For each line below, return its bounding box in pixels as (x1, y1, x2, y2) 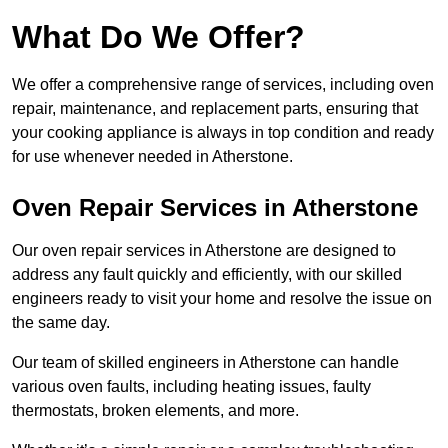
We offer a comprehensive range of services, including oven (12, 76, 434, 94)
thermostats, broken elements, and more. (12, 402, 303, 420)
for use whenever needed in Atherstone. (12, 148, 293, 166)
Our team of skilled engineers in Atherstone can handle (12, 354, 399, 372)
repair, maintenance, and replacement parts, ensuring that (12, 100, 418, 118)
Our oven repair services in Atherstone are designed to (12, 242, 396, 260)
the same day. (12, 314, 110, 332)
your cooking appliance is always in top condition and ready (12, 124, 434, 142)
